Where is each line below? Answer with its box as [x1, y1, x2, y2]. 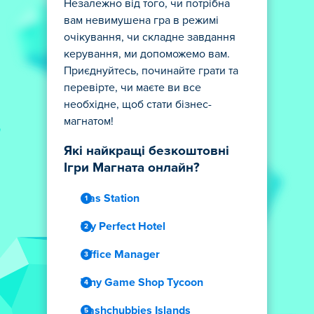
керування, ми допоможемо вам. [64, 48, 230, 60]
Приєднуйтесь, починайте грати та [64, 65, 238, 76]
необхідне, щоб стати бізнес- [64, 99, 212, 110]
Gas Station [81, 193, 139, 204]
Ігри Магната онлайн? [64, 161, 200, 175]
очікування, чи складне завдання [64, 32, 235, 43]
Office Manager [81, 249, 160, 260]
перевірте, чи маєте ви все [64, 82, 201, 93]
